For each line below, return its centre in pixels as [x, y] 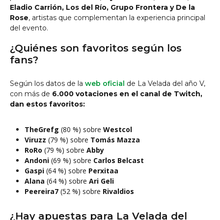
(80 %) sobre [81, 129]
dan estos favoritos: [47, 104]
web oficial [105, 83]
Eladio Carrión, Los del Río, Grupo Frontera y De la [102, 7]
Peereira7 [41, 191]
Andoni [37, 160]
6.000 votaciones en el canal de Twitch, [127, 94]
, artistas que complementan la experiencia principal [117, 18]
